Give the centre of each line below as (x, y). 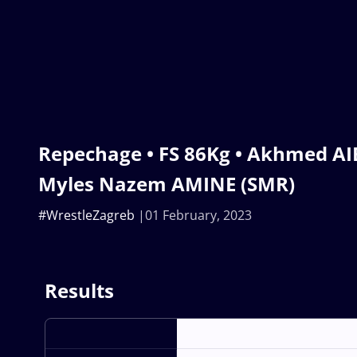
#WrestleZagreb (86, 215)
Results (79, 290)
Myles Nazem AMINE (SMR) (167, 183)
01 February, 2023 (198, 215)
